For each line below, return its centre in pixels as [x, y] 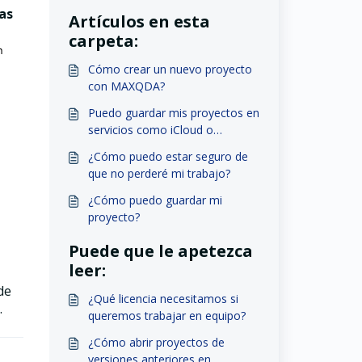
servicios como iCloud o [150, 130]
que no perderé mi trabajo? [159, 173]
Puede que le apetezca [160, 251]
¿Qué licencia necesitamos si [163, 299]
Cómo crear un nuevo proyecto [170, 69]
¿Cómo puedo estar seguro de [168, 156]
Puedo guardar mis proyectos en [173, 113]
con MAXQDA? [126, 86]
